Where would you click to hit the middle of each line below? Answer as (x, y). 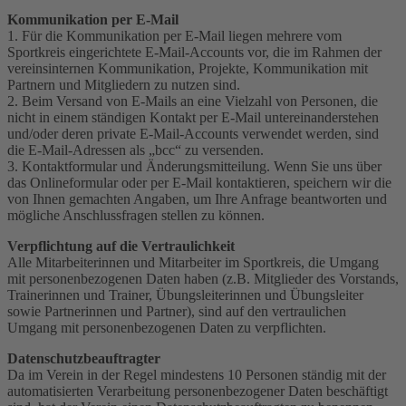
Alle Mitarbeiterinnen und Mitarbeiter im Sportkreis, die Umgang (193, 262)
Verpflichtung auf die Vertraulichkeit (121, 246)
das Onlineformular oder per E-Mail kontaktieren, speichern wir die (199, 182)
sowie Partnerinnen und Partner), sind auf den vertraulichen (177, 311)
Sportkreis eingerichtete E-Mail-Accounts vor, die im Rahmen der (194, 52)
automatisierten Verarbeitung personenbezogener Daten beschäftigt (198, 391)
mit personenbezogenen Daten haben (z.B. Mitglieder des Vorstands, (203, 278)
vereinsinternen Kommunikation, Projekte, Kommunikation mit (188, 68)
